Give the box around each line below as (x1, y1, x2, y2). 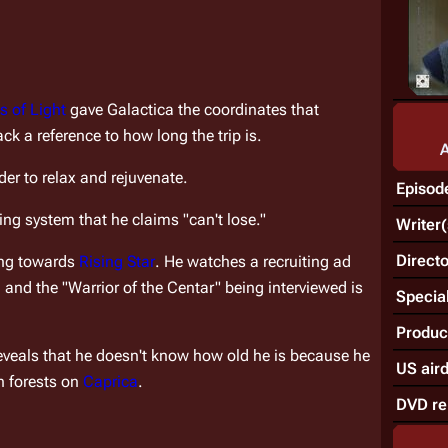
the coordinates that (173, 99, 319, 119)
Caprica (83, 371, 139, 391)
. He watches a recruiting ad (154, 251, 351, 271)
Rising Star (78, 251, 155, 271)
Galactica (106, 99, 174, 119)
